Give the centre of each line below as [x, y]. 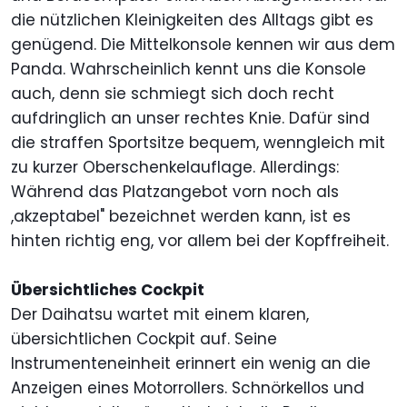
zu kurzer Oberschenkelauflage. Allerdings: [175, 168]
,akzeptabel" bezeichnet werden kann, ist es [181, 217]
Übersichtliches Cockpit [108, 290]
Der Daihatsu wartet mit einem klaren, [160, 315]
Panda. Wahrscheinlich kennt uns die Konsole [189, 69]
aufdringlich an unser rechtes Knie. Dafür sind [190, 119]
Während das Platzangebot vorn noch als [175, 192]
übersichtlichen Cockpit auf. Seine [144, 339]
